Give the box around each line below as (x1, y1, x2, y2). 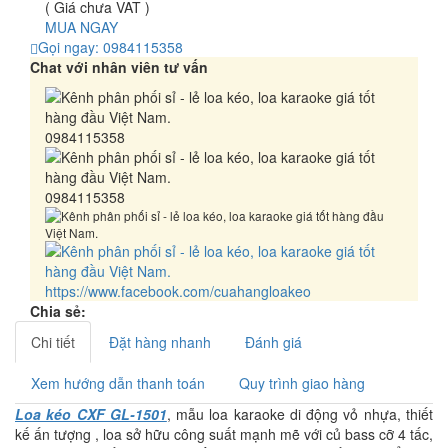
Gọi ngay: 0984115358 (38, 37, 183, 57)
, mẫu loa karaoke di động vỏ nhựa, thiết (166, 404, 434, 424)
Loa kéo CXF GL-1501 (15, 404, 167, 424)
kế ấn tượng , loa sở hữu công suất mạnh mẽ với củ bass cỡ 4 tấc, (15, 424, 433, 444)
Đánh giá (245, 332, 302, 352)
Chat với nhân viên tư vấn (30, 57, 208, 77)
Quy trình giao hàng (239, 373, 365, 393)
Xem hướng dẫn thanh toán (31, 373, 205, 393)
